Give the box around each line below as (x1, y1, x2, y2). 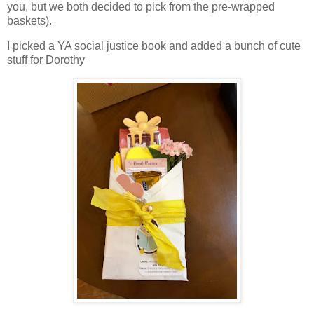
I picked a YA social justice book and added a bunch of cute (7, 40, 301, 53)
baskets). (7, 15, 52, 27)
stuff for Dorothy (7, 54, 85, 67)
